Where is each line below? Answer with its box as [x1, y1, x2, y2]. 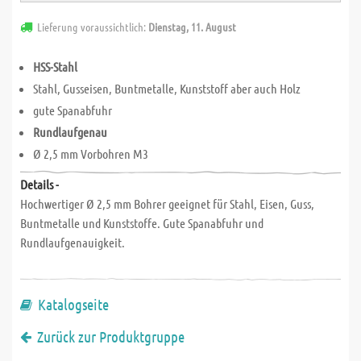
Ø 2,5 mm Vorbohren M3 [33, 146, 148, 161]
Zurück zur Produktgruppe [37, 327, 185, 346]
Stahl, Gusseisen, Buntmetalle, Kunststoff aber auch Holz [33, 81, 301, 96]
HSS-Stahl [33, 59, 77, 74]
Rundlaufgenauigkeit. [20, 234, 125, 250]
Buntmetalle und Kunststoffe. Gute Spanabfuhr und [20, 215, 263, 230]
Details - [20, 176, 59, 192]
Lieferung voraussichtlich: [37, 19, 148, 34]
